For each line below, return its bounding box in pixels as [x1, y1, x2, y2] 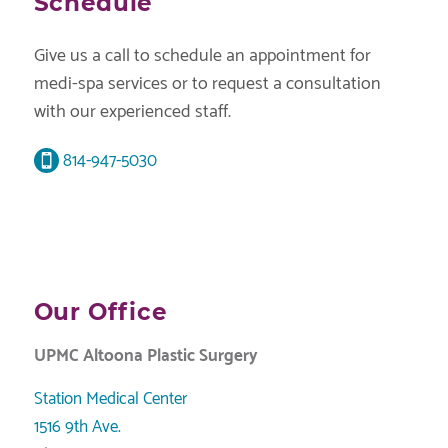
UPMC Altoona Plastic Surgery [33, 342, 258, 371]
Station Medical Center [33, 384, 188, 413]
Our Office [33, 297, 168, 326]
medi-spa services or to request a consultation [33, 69, 381, 100]
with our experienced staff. [33, 97, 231, 128]
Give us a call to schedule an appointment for [33, 41, 371, 72]
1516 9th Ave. [33, 412, 121, 441]
